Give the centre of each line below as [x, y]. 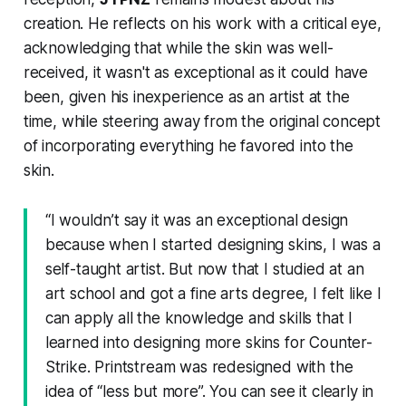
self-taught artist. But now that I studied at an [204, 270]
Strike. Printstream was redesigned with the [199, 367]
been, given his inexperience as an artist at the [186, 97]
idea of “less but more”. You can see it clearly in [209, 392]
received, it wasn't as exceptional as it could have [196, 73]
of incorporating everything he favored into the [188, 146]
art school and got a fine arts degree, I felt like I [213, 294]
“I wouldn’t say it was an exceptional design [197, 221]
